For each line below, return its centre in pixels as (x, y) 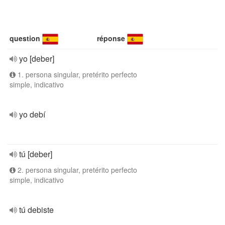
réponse (111, 38)
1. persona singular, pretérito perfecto (76, 74)
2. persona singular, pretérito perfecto (76, 170)
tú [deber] (36, 154)
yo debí (32, 114)
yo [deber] (37, 59)
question (25, 38)
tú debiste (36, 210)
